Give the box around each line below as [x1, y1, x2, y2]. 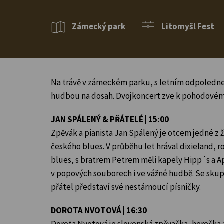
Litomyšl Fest [161, 21, 214, 32]
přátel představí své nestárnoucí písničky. [51, 181, 201, 192]
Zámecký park [72, 21, 125, 32]
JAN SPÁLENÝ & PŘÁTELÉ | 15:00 [51, 113, 169, 125]
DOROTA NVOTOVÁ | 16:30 [51, 204, 147, 216]
